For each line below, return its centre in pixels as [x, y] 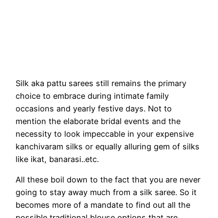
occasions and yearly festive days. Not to [94, 109]
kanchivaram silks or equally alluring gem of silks [108, 147]
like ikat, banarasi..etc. [57, 159]
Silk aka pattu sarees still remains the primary [101, 83]
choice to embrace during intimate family [92, 96]
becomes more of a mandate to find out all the [103, 205]
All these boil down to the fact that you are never [108, 180]
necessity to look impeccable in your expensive [105, 134]
